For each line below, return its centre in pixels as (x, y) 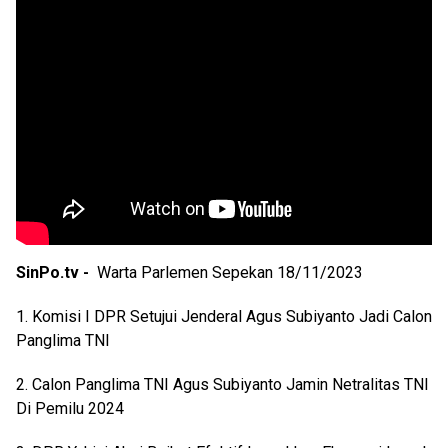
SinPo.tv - (56, 273)
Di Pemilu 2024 (70, 409)
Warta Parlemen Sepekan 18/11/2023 (230, 273)
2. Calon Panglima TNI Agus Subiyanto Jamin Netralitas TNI (222, 385)
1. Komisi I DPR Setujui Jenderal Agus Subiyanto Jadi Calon (224, 317)
